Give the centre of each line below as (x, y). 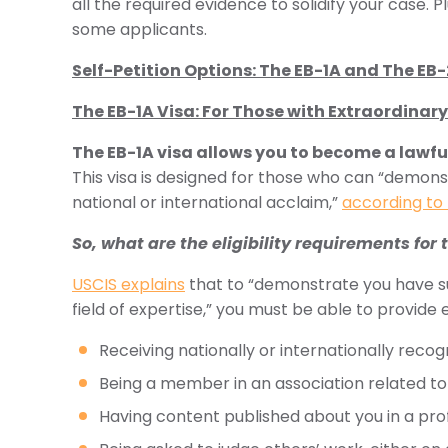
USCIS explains (128, 284)
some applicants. (139, 29)
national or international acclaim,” (207, 202)
